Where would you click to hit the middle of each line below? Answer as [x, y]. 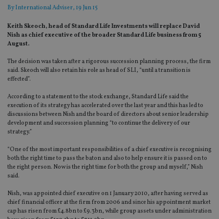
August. [18, 44]
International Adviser [44, 8]
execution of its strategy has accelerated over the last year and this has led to [105, 106]
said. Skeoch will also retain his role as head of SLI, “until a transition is [99, 71]
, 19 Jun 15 [85, 8]
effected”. [19, 79]
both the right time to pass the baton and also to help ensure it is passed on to [107, 159]
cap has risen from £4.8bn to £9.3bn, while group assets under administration [109, 211]
